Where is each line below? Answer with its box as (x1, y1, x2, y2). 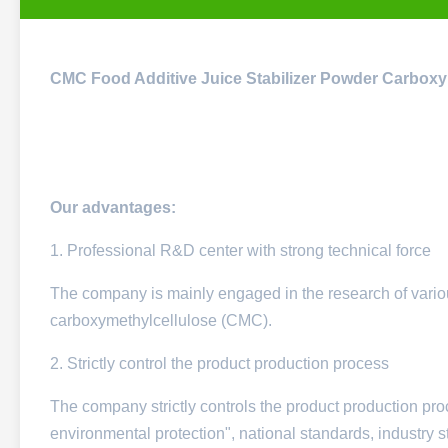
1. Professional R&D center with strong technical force (50, 242, 431, 259)
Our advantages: (50, 199, 176, 216)
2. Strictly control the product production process (50, 355, 389, 372)
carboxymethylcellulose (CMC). (50, 312, 272, 329)
